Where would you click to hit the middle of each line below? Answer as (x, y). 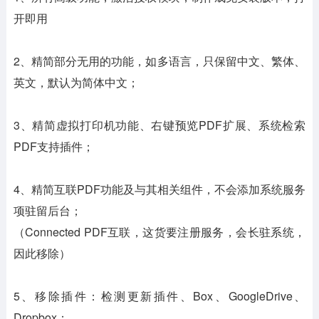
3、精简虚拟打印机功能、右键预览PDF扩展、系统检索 (159, 125)
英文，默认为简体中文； (76, 83)
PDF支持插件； (53, 147)
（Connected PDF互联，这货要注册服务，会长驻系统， (159, 232)
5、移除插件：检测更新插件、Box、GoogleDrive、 (159, 296)
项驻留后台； (47, 211)
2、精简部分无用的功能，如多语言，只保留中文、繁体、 (159, 61)
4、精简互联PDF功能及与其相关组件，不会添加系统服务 (159, 189)
